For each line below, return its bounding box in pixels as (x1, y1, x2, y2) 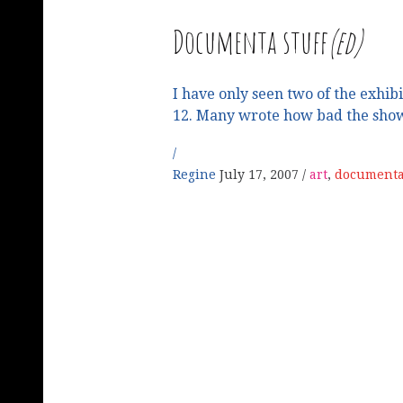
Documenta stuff (173, 21, 328, 63)
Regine (173, 167, 219, 183)
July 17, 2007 (219, 167, 299, 183)
